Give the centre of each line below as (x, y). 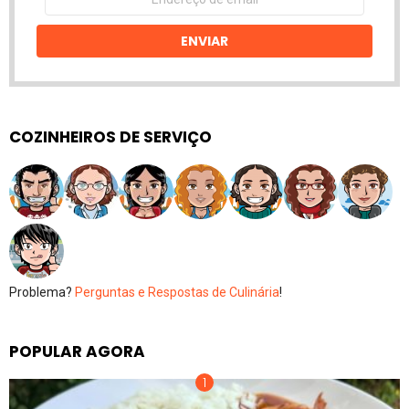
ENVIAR (204, 42)
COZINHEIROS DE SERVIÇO (110, 137)
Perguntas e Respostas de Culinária (177, 293)
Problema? (42, 293)
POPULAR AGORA (77, 352)
